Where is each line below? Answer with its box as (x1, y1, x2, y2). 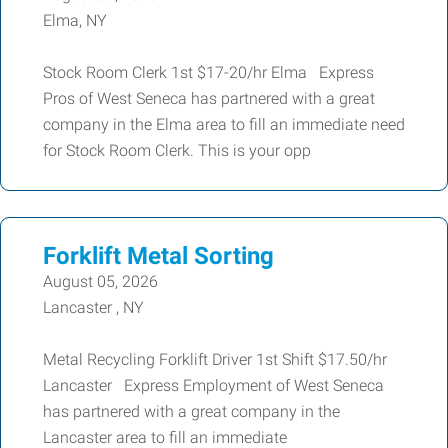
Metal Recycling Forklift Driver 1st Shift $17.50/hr (43, 350, 387, 369)
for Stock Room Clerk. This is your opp (43, 141, 311, 160)
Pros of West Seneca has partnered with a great (43, 89, 375, 108)
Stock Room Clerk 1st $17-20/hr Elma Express (43, 63, 374, 82)
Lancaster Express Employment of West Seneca (43, 376, 384, 395)
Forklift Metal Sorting (43, 242, 274, 270)
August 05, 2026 (43, 272, 158, 291)
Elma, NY (43, 11, 107, 30)
